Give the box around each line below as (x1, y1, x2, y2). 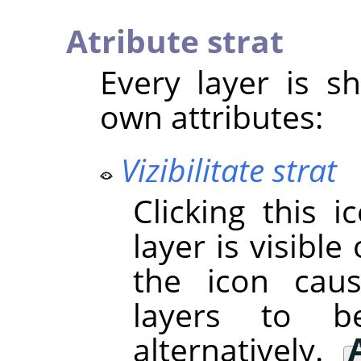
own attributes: (99, 94, 323, 138)
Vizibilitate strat (120, 147, 337, 191)
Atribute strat (66, 19, 284, 62)
